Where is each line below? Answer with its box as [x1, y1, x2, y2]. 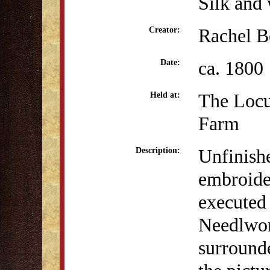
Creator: [149, 25, 180, 34]
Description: [136, 146, 180, 155]
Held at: [150, 90, 180, 99]
